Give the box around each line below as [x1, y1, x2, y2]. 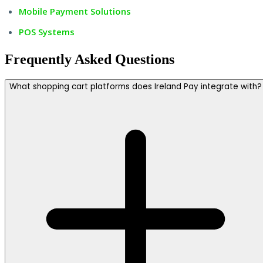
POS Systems [19, 25, 75, 38]
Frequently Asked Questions [5, 51, 174, 67]
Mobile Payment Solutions [19, 5, 131, 17]
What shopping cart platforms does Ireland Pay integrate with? [9, 80, 262, 92]
